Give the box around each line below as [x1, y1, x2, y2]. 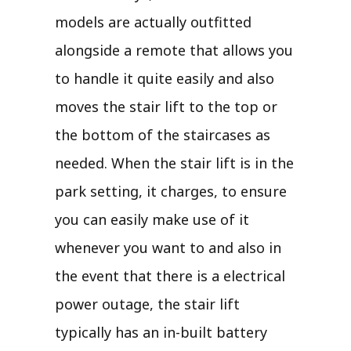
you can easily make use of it [55, 209, 249, 229]
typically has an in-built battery [55, 322, 267, 342]
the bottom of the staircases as [55, 125, 270, 144]
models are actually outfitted [55, 12, 251, 31]
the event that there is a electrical [55, 266, 285, 285]
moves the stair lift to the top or [55, 96, 277, 116]
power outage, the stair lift [55, 294, 240, 313]
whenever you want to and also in [55, 237, 281, 257]
